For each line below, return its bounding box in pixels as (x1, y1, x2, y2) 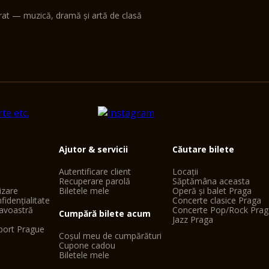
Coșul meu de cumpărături (58, 230, 162, 241)
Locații (172, 166, 199, 177)
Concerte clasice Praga (172, 195, 262, 206)
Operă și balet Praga (172, 185, 252, 196)
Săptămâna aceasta (172, 175, 250, 187)
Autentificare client (58, 166, 131, 177)
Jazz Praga (172, 214, 214, 225)
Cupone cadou (58, 240, 115, 251)
